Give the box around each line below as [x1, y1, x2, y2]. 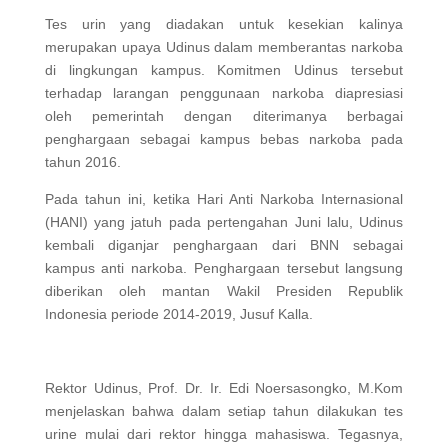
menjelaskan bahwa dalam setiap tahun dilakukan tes [44, 403, 404, 419]
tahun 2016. [44, 154, 121, 170]
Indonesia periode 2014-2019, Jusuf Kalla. [44, 306, 313, 322]
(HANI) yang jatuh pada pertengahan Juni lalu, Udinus [44, 214, 404, 230]
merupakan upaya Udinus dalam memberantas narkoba [44, 39, 404, 55]
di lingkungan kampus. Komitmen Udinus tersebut [44, 62, 404, 78]
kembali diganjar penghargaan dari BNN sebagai [44, 237, 404, 253]
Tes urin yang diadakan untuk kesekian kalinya [44, 16, 404, 32]
